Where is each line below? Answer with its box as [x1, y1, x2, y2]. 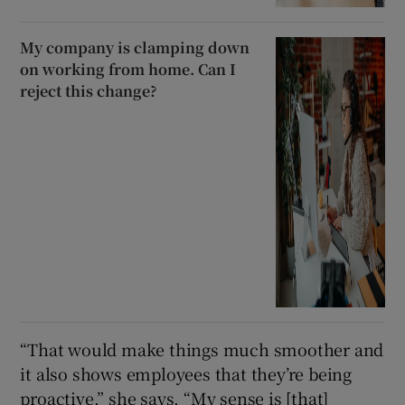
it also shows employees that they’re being [20, 361, 353, 385]
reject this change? [20, 80, 158, 101]
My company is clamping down [20, 36, 250, 58]
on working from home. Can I [20, 58, 237, 80]
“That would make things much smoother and [20, 336, 384, 361]
